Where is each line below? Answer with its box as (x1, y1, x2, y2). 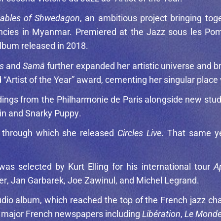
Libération (142, 208, 181, 219)
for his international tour (109, 161, 214, 172)
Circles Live (117, 127, 161, 138)
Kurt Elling (68, 161, 109, 172)
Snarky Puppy (25, 108, 79, 118)
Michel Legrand (136, 175, 197, 185)
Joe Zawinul (68, 175, 115, 185)
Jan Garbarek (11, 175, 64, 185)
